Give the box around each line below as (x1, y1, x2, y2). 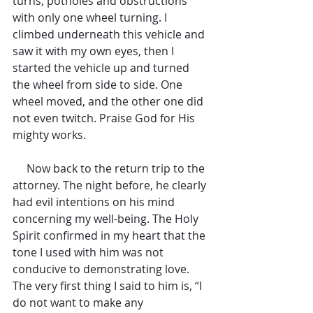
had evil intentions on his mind (13, 194, 177, 210)
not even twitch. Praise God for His (13, 110, 198, 126)
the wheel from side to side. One (13, 77, 185, 92)
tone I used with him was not (13, 245, 166, 260)
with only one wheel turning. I (13, 10, 170, 25)
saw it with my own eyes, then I (13, 43, 177, 59)
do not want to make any (13, 295, 146, 310)
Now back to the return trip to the (13, 161, 27, 176)
